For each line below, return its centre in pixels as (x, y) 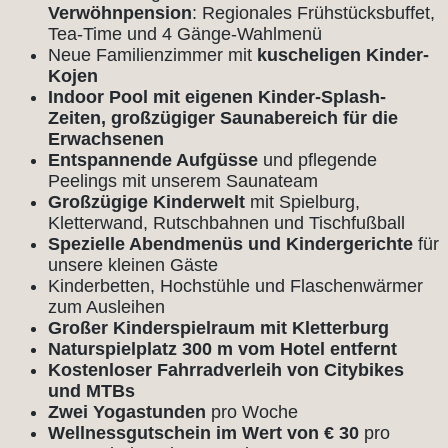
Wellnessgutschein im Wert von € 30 (206, 432)
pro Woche (252, 411)
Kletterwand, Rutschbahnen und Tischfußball (226, 222)
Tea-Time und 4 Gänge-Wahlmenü (185, 33)
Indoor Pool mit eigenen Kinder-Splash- (217, 96)
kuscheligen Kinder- (340, 54)
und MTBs (91, 390)
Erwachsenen (106, 138)
